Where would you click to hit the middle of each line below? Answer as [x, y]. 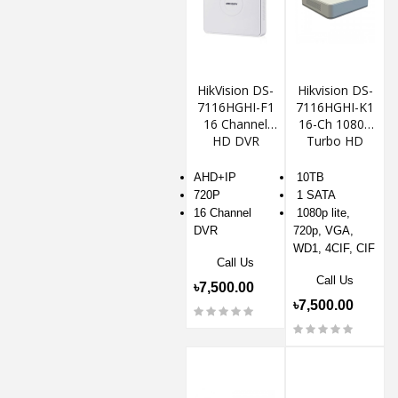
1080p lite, [322, 212]
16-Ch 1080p [335, 123]
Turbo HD [335, 140]
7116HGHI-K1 [335, 107]
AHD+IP [215, 177]
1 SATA [314, 195]
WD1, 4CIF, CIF [334, 248]
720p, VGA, [323, 230]
